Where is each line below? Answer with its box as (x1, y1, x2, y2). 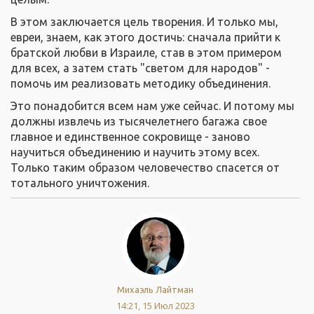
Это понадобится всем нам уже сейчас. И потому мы (11, 100, 294, 113)
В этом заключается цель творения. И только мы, (11, 15, 278, 29)
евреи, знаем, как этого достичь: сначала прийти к (11, 31, 280, 44)
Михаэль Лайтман (117, 285, 193, 295)
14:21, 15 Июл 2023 (116, 299, 195, 313)
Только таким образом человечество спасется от (11, 161, 280, 175)
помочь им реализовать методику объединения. (11, 77, 271, 90)
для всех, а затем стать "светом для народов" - (11, 62, 270, 75)
